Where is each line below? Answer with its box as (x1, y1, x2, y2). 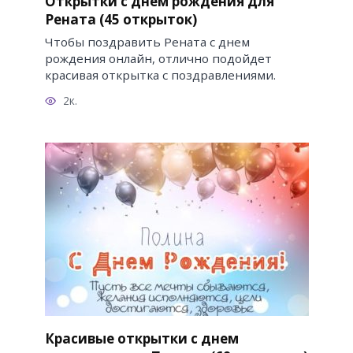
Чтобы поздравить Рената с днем (44, 33, 250, 50)
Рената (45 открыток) (44, 10, 197, 29)
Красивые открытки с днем (44, 329, 239, 348)
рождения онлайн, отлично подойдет (44, 50, 272, 66)
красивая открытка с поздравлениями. (44, 66, 276, 83)
